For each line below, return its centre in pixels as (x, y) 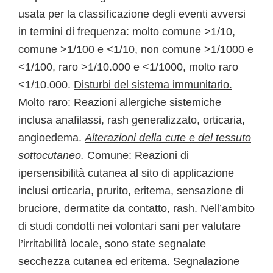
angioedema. (51, 138)
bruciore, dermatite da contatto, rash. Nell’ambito (136, 208)
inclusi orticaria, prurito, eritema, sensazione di (131, 191)
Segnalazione (206, 261)
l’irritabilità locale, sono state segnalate (112, 244)
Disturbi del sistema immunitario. (153, 85)
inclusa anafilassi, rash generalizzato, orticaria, (132, 120)
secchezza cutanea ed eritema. (96, 261)
